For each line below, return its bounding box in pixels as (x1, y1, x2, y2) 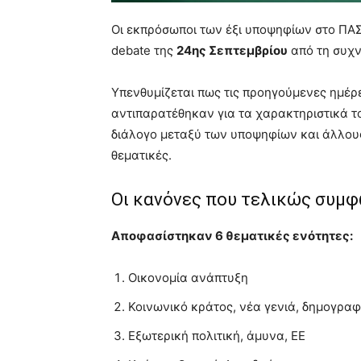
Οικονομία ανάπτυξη (128, 269, 251, 285)
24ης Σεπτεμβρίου (176, 42, 288, 58)
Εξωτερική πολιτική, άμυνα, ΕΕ (128, 327, 305, 343)
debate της (111, 42, 176, 58)
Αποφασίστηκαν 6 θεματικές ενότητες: (111, 227, 355, 243)
